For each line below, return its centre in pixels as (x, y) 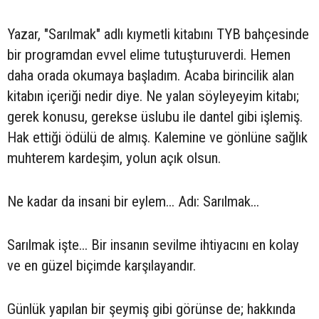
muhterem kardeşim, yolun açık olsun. (114, 158)
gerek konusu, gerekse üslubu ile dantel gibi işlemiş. (155, 117)
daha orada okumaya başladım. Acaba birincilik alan (151, 75)
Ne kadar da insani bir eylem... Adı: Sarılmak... (133, 202)
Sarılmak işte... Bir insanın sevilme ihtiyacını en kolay (153, 245)
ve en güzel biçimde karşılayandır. (101, 266)
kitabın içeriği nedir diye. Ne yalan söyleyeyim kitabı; (153, 96)
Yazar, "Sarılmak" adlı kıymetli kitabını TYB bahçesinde (158, 34)
